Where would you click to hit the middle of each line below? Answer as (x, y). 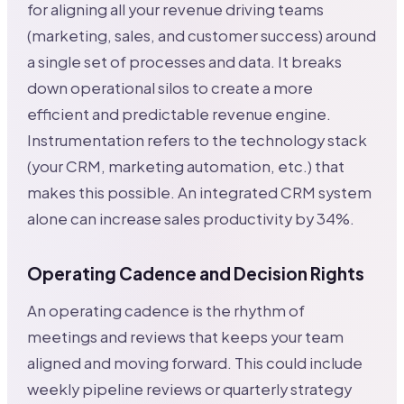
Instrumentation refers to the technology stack (197, 140)
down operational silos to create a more (170, 87)
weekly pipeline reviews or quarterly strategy (190, 390)
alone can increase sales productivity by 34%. (191, 218)
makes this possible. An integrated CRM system (200, 192)
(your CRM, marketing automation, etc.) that (186, 166)
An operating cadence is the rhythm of (166, 311)
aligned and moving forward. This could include (195, 363)
